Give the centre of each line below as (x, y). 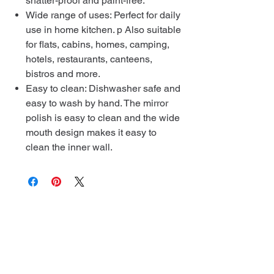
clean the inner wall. (69, 147)
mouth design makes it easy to (91, 133)
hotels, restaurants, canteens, (89, 59)
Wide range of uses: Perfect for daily (103, 15)
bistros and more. (63, 74)
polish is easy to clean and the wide (103, 118)
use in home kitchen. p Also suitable (103, 30)
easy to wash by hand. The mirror (97, 103)
